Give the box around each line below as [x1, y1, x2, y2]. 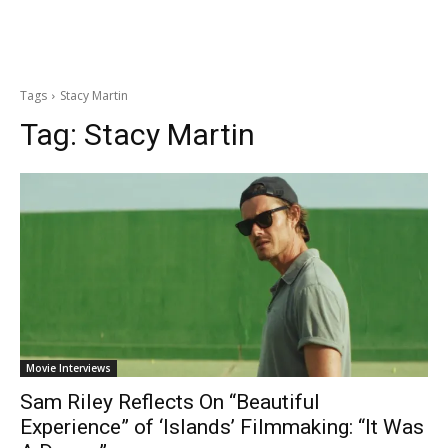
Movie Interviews [26, 361, 111, 375]
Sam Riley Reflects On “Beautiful [20, 390, 320, 414]
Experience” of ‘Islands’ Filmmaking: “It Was [20, 415, 424, 439]
